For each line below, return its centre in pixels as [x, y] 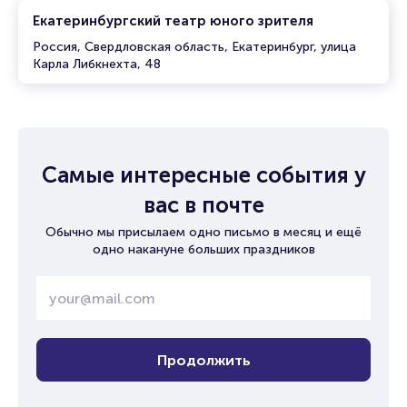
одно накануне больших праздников [203, 249]
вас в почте [203, 205]
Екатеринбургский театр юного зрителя [173, 21]
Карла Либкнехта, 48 [97, 64]
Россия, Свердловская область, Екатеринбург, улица [194, 47]
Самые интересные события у [203, 175]
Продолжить [203, 360]
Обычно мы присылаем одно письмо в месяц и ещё [203, 232]
